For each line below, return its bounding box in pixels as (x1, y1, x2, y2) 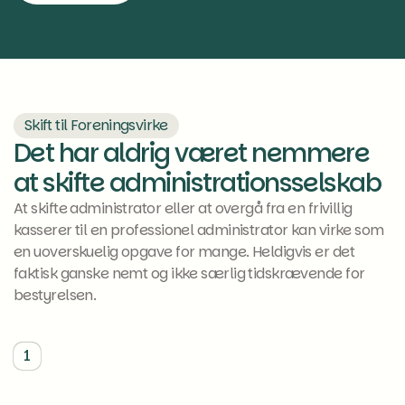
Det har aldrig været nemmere (14, 135, 370, 171)
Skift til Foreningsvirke (24, 114, 168, 136)
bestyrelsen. (14, 284, 97, 306)
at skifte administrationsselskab (14, 165, 381, 201)
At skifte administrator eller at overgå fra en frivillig (14, 197, 353, 219)
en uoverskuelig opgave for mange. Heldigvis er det (14, 240, 355, 262)
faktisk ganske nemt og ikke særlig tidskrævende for (14, 262, 365, 284)
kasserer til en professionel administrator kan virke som (14, 219, 384, 240)
